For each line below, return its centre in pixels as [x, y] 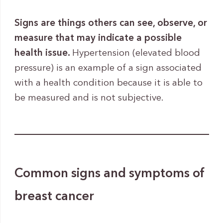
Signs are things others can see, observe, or [111, 23]
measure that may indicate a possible [98, 38]
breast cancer [54, 197]
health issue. [43, 53]
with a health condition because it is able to [108, 83]
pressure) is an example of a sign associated [108, 68]
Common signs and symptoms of [110, 174]
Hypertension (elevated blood [136, 53]
